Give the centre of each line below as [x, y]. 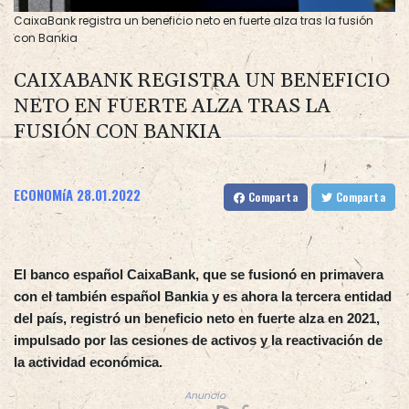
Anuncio [204, 396]
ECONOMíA [43, 195]
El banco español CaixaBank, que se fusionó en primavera [199, 275]
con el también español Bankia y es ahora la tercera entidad [203, 297]
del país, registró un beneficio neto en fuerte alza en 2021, [197, 319]
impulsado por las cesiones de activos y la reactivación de [198, 341]
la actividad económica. [88, 362]
